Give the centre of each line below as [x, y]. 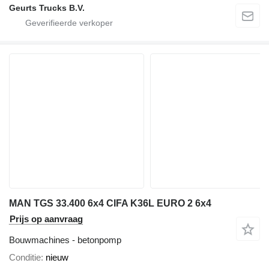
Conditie [25, 257]
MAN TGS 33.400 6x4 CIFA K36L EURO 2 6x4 [110, 203]
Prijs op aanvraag [46, 219]
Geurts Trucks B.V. [47, 8]
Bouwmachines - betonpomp [65, 240]
